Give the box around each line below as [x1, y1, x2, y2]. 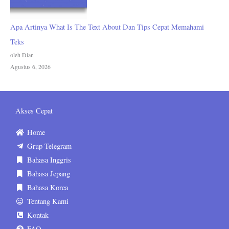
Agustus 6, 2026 [10, 62, 51, 71]
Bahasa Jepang [27, 169, 70, 179]
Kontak [27, 210, 49, 220]
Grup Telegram [27, 141, 72, 151]
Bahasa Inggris [27, 155, 71, 165]
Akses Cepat [15, 106, 53, 116]
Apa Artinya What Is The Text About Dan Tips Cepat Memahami [10, 21, 204, 32]
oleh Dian [10, 50, 34, 59]
